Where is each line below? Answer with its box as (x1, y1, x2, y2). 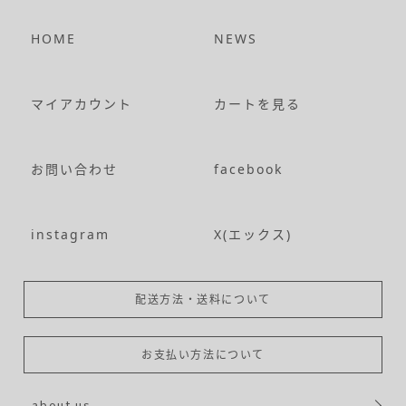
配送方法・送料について (135, 291, 271, 307)
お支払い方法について (140, 346, 265, 362)
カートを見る (214, 94, 302, 112)
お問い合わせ (31, 159, 119, 178)
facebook (214, 159, 284, 178)
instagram (31, 225, 111, 243)
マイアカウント (31, 94, 133, 112)
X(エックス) (214, 225, 293, 243)
